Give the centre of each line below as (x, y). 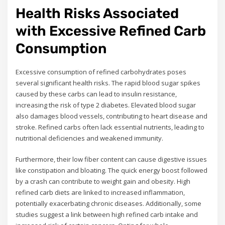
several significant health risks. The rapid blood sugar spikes (108, 83)
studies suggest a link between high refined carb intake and (107, 215)
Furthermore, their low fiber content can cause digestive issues (111, 159)
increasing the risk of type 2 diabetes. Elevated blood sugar (106, 105)
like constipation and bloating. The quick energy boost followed (112, 171)
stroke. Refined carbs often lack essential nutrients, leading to (110, 127)
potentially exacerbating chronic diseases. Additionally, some (109, 204)
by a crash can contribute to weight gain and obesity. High (103, 182)
